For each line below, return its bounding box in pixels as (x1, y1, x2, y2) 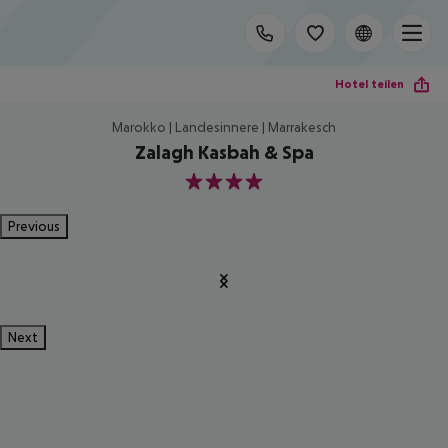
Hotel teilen (335, 76, 404, 91)
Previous (8, 218, 60, 234)
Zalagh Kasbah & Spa (134, 141, 314, 163)
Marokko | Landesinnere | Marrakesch (112, 119, 336, 135)
